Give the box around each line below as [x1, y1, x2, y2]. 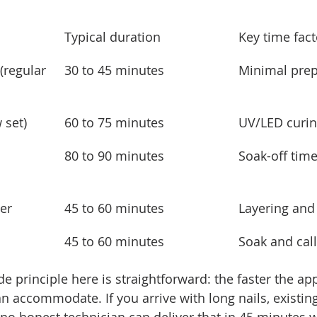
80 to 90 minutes [64, 147, 164, 164]
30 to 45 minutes [64, 62, 164, 79]
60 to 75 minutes [64, 114, 164, 131]
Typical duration [64, 28, 161, 45]
